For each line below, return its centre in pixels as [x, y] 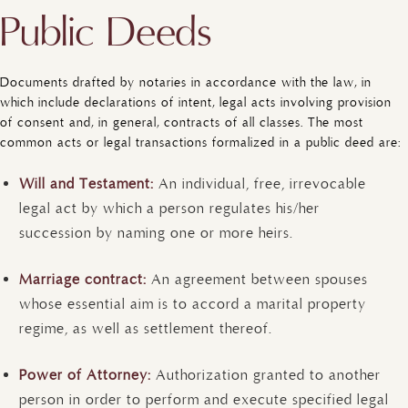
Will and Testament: [89, 184]
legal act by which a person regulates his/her [169, 208]
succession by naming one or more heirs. [156, 233]
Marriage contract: [85, 279]
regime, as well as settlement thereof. [146, 328]
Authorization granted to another [268, 375]
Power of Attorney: [87, 375]
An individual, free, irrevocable [262, 184]
